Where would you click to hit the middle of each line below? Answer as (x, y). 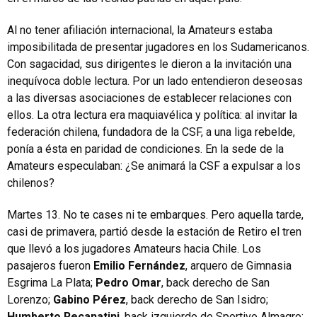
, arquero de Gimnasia (238, 266)
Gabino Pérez (90, 300)
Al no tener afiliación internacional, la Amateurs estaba (140, 30)
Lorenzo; (30, 300)
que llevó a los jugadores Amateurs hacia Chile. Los (134, 249)
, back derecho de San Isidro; (197, 300)
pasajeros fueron (50, 266)
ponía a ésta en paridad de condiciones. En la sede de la (145, 149)
